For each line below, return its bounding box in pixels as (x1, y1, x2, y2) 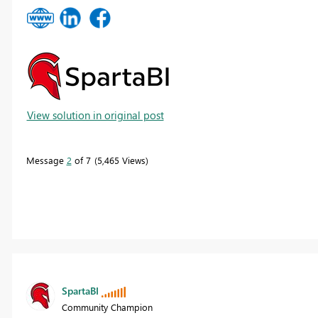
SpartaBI (61, 284, 99, 298)
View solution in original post (26, 107, 164, 122)
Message (26, 153, 67, 166)
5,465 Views (97, 153, 146, 166)
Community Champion (61, 301, 153, 314)
